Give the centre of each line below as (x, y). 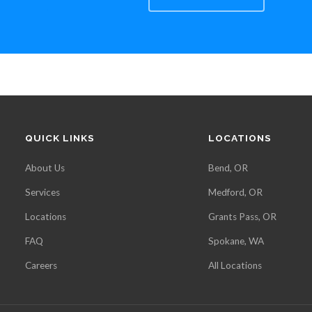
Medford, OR (235, 192)
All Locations (235, 265)
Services (42, 192)
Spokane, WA (236, 241)
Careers (41, 265)
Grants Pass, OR (242, 217)
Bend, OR (228, 168)
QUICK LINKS (60, 138)
